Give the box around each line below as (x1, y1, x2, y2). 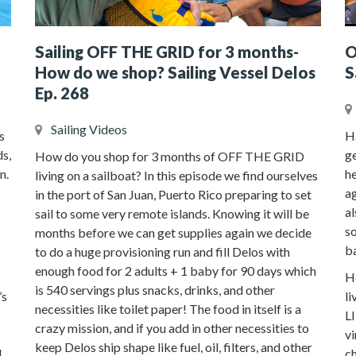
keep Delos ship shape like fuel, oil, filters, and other (35, 339, 312, 354)
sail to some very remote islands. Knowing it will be (35, 206, 309, 221)
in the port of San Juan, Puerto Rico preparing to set (35, 187, 311, 202)
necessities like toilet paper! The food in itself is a (35, 301, 301, 316)
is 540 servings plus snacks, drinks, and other (35, 282, 275, 297)
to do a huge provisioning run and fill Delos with (35, 244, 290, 259)
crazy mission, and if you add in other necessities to (35, 320, 309, 335)
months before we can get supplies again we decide (35, 225, 311, 240)
